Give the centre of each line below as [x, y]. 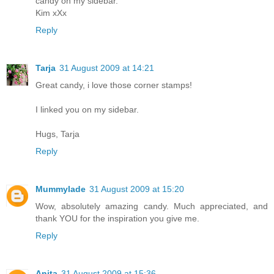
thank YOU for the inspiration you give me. [117, 218]
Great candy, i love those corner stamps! [114, 85]
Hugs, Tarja [57, 134]
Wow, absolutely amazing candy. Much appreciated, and [152, 206]
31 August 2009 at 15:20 [137, 189]
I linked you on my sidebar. [87, 109]
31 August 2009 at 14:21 [107, 68]
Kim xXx [51, 13]
